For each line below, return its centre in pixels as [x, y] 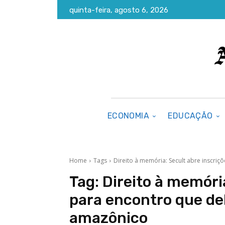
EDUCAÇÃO [190, 116]
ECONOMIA [128, 116]
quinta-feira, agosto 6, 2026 [119, 10]
